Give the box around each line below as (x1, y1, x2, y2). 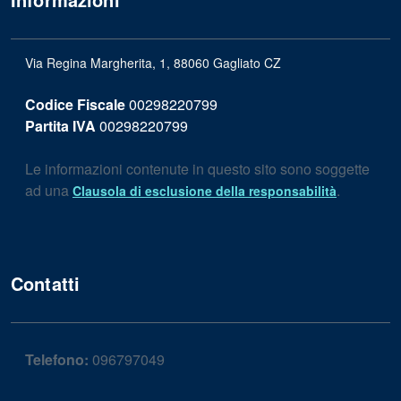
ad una (25, 180, 73, 200)
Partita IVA (25, 115, 96, 136)
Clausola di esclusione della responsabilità (73, 182, 337, 200)
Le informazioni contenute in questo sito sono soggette (25, 158, 370, 179)
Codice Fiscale (25, 94, 125, 115)
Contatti (11, 270, 81, 296)
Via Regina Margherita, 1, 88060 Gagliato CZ (25, 54, 281, 72)
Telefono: (25, 349, 89, 370)
